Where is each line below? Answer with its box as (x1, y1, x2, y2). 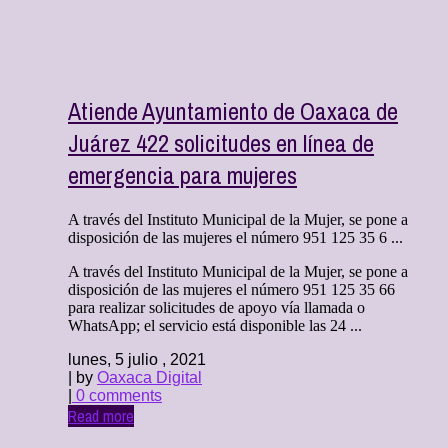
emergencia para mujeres (68, 159, 297, 192)
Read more (68, 404, 134, 427)
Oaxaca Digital (97, 368, 202, 386)
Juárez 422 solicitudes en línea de (68, 127, 374, 160)
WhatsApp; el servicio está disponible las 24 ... (68, 316, 362, 334)
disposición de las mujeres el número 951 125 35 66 (68, 280, 395, 298)
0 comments (72, 386, 162, 404)
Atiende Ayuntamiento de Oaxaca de (68, 95, 398, 128)
